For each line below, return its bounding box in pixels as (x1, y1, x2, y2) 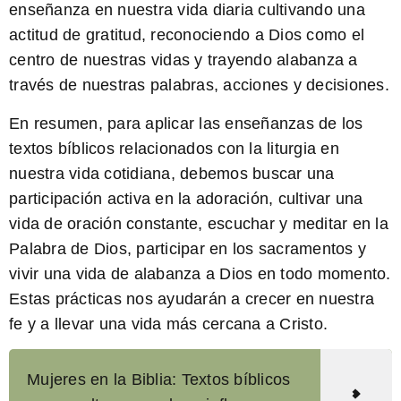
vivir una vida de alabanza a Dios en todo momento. (9, 264, 391, 283)
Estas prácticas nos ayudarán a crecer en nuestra (9, 289, 374, 308)
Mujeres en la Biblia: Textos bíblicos (27, 371, 291, 389)
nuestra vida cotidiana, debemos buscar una (9, 164, 335, 183)
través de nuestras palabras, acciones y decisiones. (9, 76, 389, 95)
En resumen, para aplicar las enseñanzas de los (9, 114, 363, 132)
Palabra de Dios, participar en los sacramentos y (9, 239, 366, 258)
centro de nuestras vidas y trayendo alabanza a (9, 51, 358, 70)
